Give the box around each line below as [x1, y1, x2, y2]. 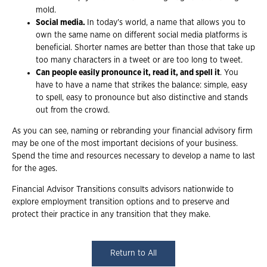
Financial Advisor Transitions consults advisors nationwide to [12, 185, 234, 194]
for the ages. [12, 164, 57, 173]
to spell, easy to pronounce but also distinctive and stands [36, 93, 248, 102]
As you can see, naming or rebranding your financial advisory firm [12, 126, 253, 135]
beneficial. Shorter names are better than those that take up [36, 43, 255, 52]
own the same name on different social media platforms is [36, 30, 247, 39]
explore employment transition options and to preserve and [12, 197, 229, 206]
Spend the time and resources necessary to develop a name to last [12, 151, 255, 160]
